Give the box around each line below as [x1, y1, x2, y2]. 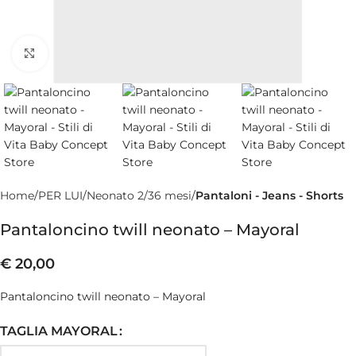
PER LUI [38, 188, 83, 203]
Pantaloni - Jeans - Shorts [195, 188, 343, 203]
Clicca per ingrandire [47, 47, 159, 60]
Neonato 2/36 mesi [87, 188, 192, 203]
